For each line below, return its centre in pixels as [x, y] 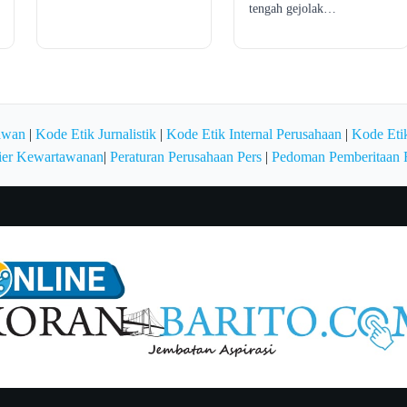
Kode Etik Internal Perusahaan [254, 134]
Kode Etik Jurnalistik [96, 134]
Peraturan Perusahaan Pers [185, 156]
